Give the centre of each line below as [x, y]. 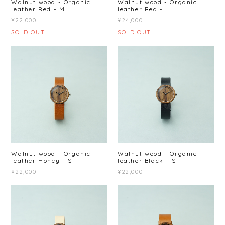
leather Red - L [144, 9]
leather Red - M [38, 9]
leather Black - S [147, 160]
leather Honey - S [42, 160]
